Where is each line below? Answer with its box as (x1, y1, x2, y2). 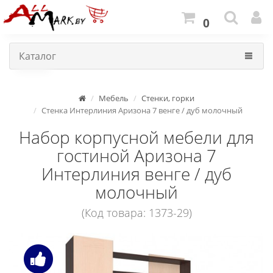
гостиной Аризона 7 (57, 144, 216, 167)
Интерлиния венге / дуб (41, 162, 232, 185)
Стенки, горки (141, 93, 194, 104)
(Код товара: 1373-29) (81, 205, 192, 220)
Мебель (99, 93, 129, 104)
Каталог (19, 49, 56, 63)
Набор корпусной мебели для (19, 126, 254, 149)
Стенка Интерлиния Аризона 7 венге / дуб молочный (41, 105, 243, 116)
